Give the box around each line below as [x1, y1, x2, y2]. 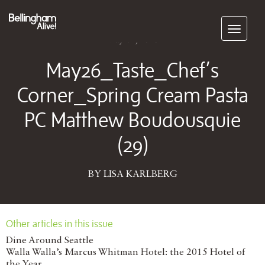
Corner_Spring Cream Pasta [17, 83, 248, 106]
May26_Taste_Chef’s [46, 58, 219, 82]
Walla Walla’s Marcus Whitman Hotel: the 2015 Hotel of [6, 248, 245, 257]
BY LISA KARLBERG [88, 170, 177, 179]
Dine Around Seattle [6, 236, 93, 245]
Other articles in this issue [6, 218, 113, 230]
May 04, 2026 [106, 36, 159, 44]
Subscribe [201, 20, 241, 30]
